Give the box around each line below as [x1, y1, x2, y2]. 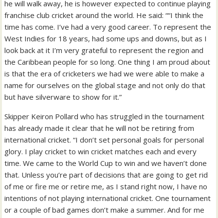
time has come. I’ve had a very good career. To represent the [4, 22, 212, 32]
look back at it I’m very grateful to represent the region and [4, 45, 204, 55]
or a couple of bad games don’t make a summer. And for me [4, 205, 205, 215]
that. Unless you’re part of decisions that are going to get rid [4, 170, 208, 180]
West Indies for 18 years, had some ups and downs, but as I [4, 34, 207, 43]
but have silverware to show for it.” [4, 92, 122, 102]
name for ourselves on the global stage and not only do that [4, 80, 206, 90]
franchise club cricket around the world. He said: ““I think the [4, 10, 204, 20]
